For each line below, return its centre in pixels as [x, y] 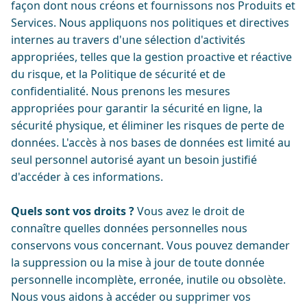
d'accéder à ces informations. [87, 177]
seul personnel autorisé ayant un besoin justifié [134, 160]
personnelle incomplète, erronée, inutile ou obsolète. [148, 280]
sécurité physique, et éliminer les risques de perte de [148, 125]
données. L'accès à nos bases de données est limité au [151, 143]
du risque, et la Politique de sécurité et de [118, 74]
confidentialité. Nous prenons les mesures [121, 91]
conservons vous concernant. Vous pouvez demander [150, 245]
